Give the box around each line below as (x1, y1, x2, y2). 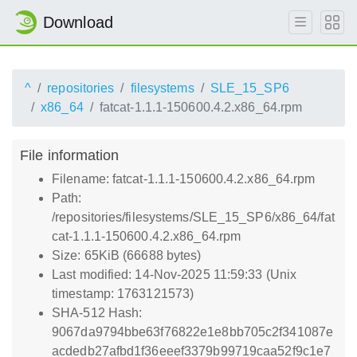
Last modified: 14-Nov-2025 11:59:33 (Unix (52, 268, 297, 281)
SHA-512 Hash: (52, 306, 143, 320)
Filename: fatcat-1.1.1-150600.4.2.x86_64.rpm (52, 172, 316, 186)
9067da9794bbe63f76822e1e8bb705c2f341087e (52, 325, 334, 339)
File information (20, 147, 120, 163)
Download (43, 14, 113, 31)
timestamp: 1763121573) (52, 287, 194, 300)
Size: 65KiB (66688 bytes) (52, 249, 202, 262)
